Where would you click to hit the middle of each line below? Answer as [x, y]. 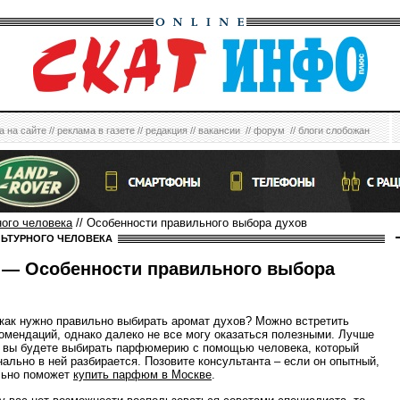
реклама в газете [96, 130]
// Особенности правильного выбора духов [190, 223]
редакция [167, 130]
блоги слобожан [334, 130]
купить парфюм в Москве [142, 375]
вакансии [219, 130]
